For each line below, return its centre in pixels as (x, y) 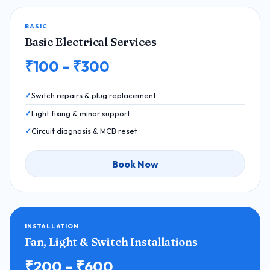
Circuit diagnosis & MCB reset (84, 131)
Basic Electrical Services (91, 42)
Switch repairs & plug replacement (94, 95)
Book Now (135, 164)
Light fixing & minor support (81, 113)
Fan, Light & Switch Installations (111, 242)
